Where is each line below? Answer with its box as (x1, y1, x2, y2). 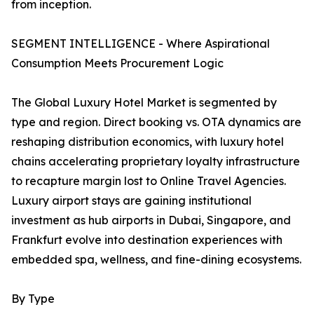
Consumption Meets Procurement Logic (11, 56, 224, 71)
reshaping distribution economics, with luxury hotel (11, 135, 284, 149)
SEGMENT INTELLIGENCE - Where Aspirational (11, 36, 270, 51)
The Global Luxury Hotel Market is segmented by (11, 95, 277, 110)
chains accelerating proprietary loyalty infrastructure (11, 154, 300, 169)
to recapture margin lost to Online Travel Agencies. (11, 174, 286, 189)
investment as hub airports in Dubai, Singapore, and (11, 213, 291, 228)
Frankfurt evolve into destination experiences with (11, 233, 282, 247)
